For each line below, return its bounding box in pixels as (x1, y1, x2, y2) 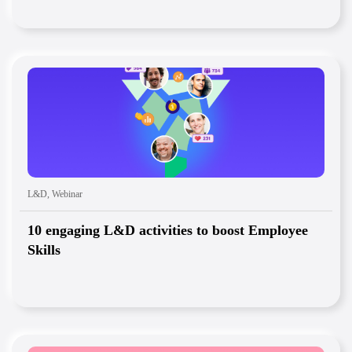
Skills (27, 242, 60, 258)
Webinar (52, 189, 82, 200)
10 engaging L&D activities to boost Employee (27, 222, 308, 239)
